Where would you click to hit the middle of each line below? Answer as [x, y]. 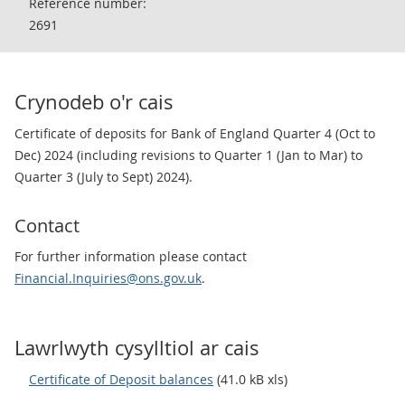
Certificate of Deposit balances [121, 379]
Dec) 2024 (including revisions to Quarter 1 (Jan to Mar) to [188, 155]
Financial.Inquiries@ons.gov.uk [108, 278]
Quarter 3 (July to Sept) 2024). [104, 177]
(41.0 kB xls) [250, 379]
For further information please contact [131, 256]
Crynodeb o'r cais [94, 102]
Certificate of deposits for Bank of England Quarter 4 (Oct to [195, 133]
